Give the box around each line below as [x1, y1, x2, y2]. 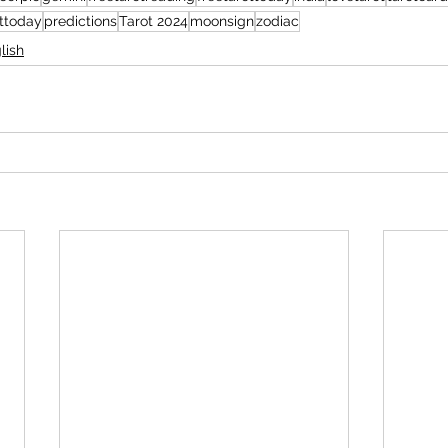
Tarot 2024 [119, 13, 188, 29]
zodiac [256, 13, 299, 29]
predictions [44, 13, 117, 29]
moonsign [190, 13, 254, 29]
